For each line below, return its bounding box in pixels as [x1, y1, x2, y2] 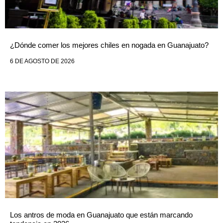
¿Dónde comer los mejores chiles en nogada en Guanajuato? [10, 41, 209, 50]
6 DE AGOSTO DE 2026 [10, 58, 75, 65]
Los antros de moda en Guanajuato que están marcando [10, 211, 193, 220]
